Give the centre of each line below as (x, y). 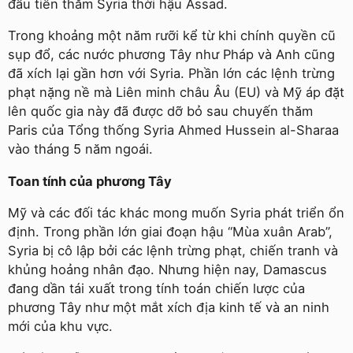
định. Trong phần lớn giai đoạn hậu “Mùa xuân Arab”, (170, 232)
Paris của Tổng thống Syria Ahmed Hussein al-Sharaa (173, 130)
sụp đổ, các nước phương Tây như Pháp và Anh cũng (171, 54)
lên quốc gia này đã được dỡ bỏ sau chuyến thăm (160, 111)
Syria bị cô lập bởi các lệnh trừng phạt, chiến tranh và (173, 251)
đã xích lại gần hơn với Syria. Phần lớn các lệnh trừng (171, 73)
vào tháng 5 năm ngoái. (80, 149)
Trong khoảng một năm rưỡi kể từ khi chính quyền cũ (172, 35)
